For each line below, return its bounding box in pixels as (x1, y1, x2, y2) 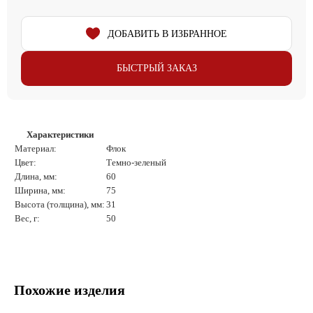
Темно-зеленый (106, 157, 166, 168)
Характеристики (26, 129, 94, 140)
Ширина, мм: (15, 185, 66, 196)
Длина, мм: (15, 171, 57, 182)
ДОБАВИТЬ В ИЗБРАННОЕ (108, 29, 227, 39)
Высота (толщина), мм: (15, 199, 105, 210)
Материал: (15, 143, 57, 154)
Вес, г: (15, 213, 40, 224)
